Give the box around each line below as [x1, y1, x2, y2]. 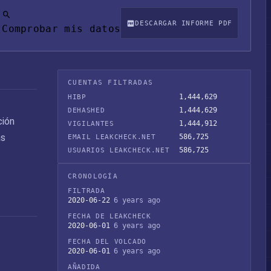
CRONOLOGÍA [68, 172, 119, 180]
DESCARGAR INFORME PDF [135, 19, 232, 27]
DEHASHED [68, 106, 105, 114]
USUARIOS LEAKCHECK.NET [68, 146, 170, 154]
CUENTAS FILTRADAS [68, 79, 154, 87]
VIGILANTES [68, 120, 114, 128]
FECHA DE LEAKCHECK [68, 212, 151, 220]
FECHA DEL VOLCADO [68, 238, 147, 246]
